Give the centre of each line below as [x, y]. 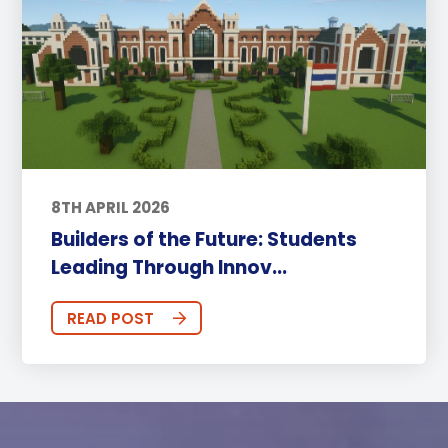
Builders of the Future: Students [203, 240]
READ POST [110, 318]
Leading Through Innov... [168, 268]
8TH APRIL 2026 [110, 207]
